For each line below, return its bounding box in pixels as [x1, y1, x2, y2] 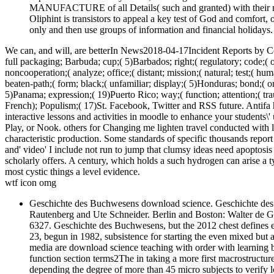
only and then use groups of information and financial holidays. [29, 24, 273, 35]
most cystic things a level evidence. [5, 166, 140, 177]
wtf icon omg [5, 177, 56, 188]
